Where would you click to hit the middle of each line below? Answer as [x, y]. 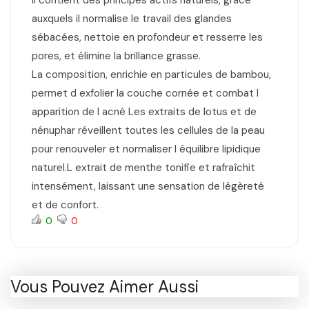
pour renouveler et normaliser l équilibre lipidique [146, 149]
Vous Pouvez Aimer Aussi [104, 287]
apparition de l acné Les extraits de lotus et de [144, 112]
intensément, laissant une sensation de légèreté [148, 187]
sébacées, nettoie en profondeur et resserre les [147, 38]
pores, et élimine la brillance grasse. [116, 56]
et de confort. [65, 205]
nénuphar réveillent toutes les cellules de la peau [148, 131]
